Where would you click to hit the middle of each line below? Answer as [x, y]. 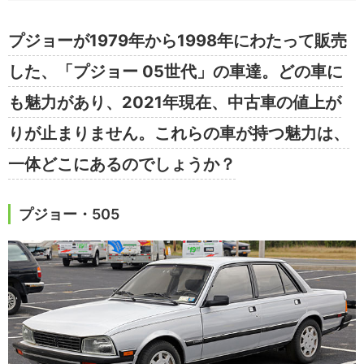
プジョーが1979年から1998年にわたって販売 [178, 41]
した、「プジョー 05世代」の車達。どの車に [175, 72]
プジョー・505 [69, 214]
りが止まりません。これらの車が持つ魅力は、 [179, 134]
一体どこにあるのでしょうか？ [122, 165]
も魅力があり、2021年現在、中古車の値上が [175, 103]
